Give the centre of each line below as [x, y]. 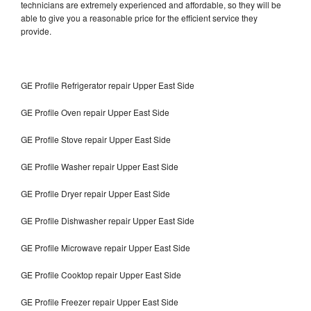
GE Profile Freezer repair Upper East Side [101, 301]
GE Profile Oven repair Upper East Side [95, 112]
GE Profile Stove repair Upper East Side [96, 139]
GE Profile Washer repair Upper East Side [100, 166]
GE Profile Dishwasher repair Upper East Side [109, 220]
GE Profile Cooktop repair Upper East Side [101, 274]
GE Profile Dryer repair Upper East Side [95, 193]
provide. [37, 31]
